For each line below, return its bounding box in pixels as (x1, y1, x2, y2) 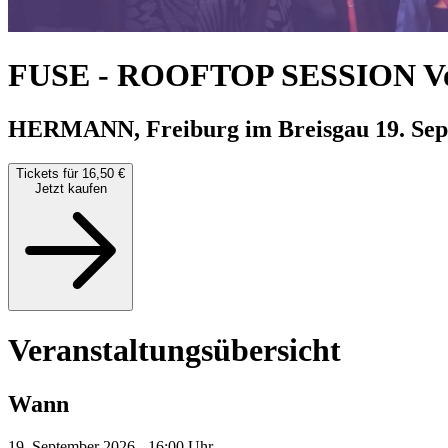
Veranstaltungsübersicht (8, 332, 341, 369)
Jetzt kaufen (34, 180, 107, 196)
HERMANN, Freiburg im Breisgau (8, 115, 375, 142)
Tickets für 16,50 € (16, 165, 125, 181)
